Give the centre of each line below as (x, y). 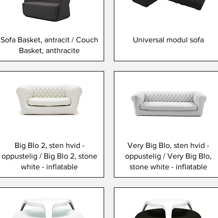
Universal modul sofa (169, 40)
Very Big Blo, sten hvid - (169, 145)
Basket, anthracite (50, 51)
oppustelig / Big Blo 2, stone (50, 156)
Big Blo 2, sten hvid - (49, 145)
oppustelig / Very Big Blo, (169, 156)
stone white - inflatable (169, 167)
